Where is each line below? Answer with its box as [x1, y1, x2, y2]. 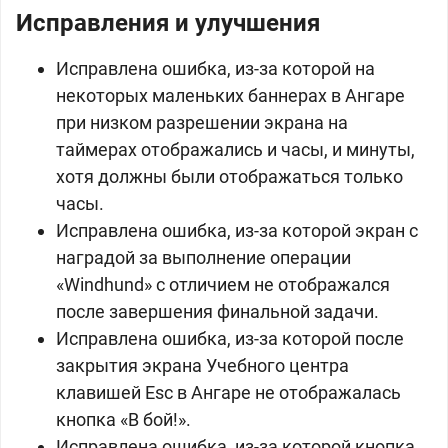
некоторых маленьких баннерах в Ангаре [56, 85, 405, 106]
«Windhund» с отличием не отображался [56, 274, 390, 295]
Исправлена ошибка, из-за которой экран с [56, 220, 418, 241]
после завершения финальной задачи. [56, 301, 379, 322]
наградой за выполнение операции [56, 247, 351, 268]
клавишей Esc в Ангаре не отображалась [56, 382, 401, 403]
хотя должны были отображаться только [56, 166, 403, 187]
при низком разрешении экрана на [56, 112, 348, 133]
